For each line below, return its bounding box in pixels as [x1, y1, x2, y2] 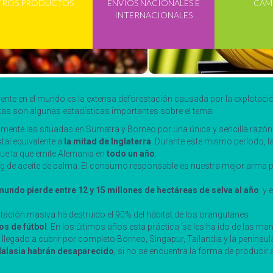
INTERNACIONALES [115, 10, 193, 21]
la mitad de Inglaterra [64, 136, 151, 146]
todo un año [107, 149, 155, 158]
